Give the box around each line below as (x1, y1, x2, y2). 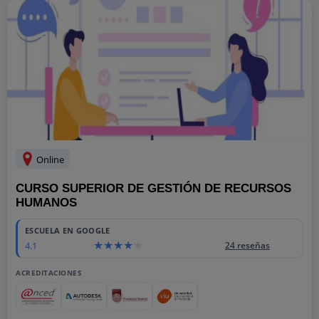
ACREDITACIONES (16, 268, 82, 278)
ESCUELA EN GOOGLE (25, 225, 110, 236)
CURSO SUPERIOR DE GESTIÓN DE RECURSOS (16, 182, 291, 195)
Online (34, 153, 64, 166)
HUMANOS (16, 196, 77, 209)
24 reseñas (225, 239, 270, 251)
